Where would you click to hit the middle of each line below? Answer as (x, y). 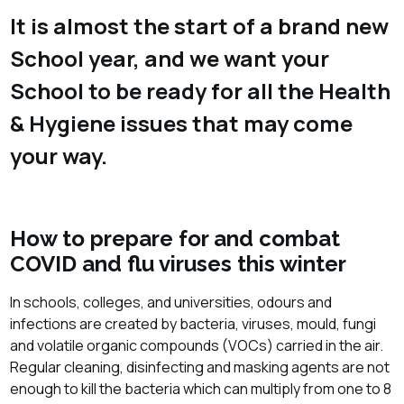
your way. (59, 155)
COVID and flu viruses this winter (179, 263)
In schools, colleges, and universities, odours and (171, 302)
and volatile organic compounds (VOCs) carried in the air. (197, 345)
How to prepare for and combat (175, 238)
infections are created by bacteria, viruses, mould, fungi (193, 323)
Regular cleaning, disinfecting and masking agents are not (200, 367)
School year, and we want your (170, 58)
